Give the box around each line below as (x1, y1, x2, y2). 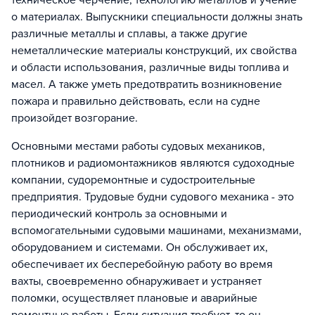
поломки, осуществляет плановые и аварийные (11, 291, 257, 305)
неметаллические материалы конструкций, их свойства (11, 44, 297, 58)
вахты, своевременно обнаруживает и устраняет (11, 274, 262, 288)
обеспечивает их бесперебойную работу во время (11, 257, 273, 271)
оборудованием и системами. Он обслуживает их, (11, 240, 268, 255)
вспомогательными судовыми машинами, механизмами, (11, 224, 302, 238)
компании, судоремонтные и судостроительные (11, 173, 255, 187)
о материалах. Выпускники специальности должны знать (11, 10, 302, 24)
